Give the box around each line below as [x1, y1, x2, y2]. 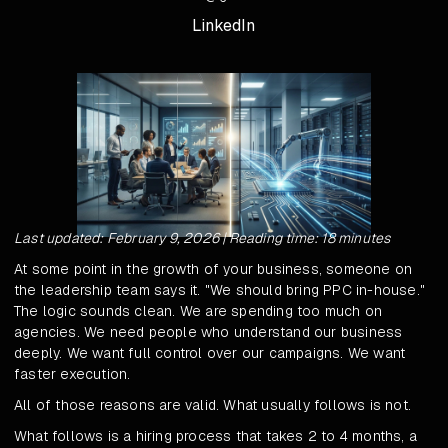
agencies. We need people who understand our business [14, 323, 403, 342]
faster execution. [14, 365, 131, 384]
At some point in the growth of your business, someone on [14, 260, 413, 279]
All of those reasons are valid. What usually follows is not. [14, 396, 411, 415]
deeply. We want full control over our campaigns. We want [14, 344, 406, 363]
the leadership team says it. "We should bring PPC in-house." [14, 281, 426, 300]
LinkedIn [192, 15, 256, 36]
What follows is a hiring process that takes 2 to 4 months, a [14, 427, 418, 446]
